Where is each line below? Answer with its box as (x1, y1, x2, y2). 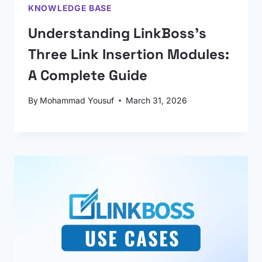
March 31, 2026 (126, 95, 188, 105)
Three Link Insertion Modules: (28, 45, 229, 63)
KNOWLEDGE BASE (28, 3, 112, 13)
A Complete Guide (28, 66, 147, 84)
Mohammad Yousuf (40, 95, 115, 105)
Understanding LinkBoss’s (28, 24, 206, 42)
